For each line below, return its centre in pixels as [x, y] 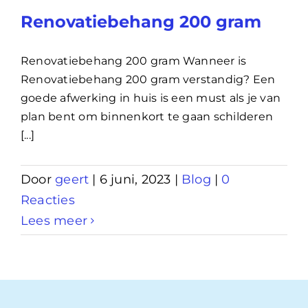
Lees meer [54, 220]
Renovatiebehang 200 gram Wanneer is [134, 60]
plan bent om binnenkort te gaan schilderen [147, 116]
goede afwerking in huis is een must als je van [151, 98]
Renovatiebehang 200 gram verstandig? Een [148, 79]
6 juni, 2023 [135, 179]
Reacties [48, 200]
